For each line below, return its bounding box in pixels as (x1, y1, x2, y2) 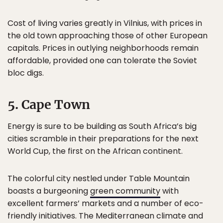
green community (90, 185, 160, 197)
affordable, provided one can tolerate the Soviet (7, 55, 197, 66)
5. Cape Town (7, 97, 90, 112)
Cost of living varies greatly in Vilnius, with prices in (7, 17, 202, 29)
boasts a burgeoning (7, 185, 90, 197)
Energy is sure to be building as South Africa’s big (7, 120, 197, 132)
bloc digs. (7, 67, 44, 79)
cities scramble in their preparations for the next (7, 133, 199, 144)
